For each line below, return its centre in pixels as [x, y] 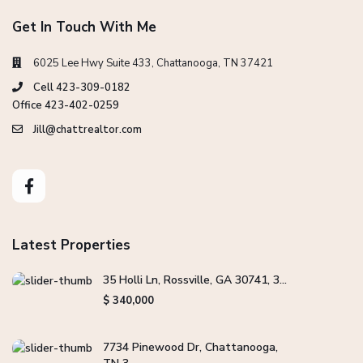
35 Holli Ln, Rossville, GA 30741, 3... [195, 280]
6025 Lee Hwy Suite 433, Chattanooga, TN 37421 [153, 63]
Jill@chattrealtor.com [88, 129]
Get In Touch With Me [84, 27]
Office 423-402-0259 [66, 105]
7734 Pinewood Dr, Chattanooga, [190, 347]
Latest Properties [71, 245]
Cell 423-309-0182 [82, 87]
